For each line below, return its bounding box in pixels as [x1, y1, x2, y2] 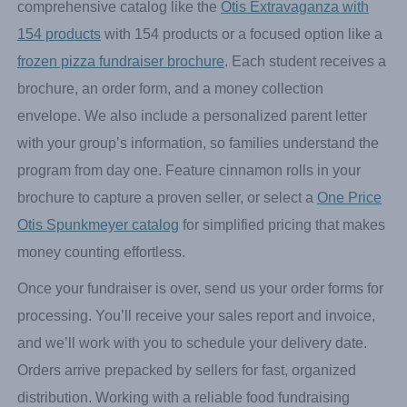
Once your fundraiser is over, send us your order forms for [17, 364, 383, 381]
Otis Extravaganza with [221, 83, 369, 99]
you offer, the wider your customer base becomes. [17, 19, 334, 35]
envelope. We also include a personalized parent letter [17, 192, 367, 208]
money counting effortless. [17, 328, 185, 344]
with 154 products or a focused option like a [101, 110, 382, 126]
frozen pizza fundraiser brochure [17, 137, 224, 154]
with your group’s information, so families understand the [17, 219, 379, 235]
